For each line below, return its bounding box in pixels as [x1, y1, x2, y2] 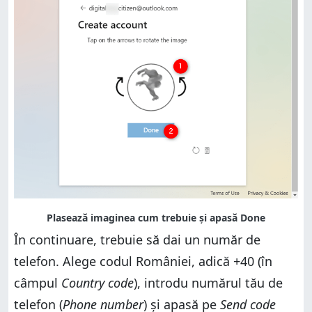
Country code [61, 274, 134, 291]
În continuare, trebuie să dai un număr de [14, 231, 260, 248]
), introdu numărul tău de [134, 274, 283, 291]
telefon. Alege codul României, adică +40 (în [14, 252, 272, 270]
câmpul [14, 274, 61, 291]
